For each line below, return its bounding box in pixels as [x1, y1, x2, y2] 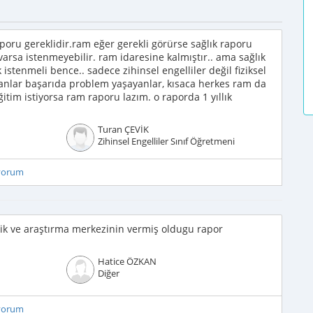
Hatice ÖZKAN [97, 256, 156, 268]
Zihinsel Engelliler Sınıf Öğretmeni [97, 136, 235, 147]
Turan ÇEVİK [97, 124, 149, 136]
